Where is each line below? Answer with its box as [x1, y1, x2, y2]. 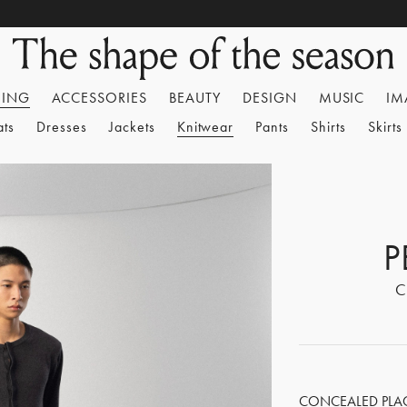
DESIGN [242, 88, 297, 107]
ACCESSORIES [51, 88, 148, 107]
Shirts [311, 117, 346, 136]
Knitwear [176, 117, 234, 136]
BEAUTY [169, 88, 221, 107]
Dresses [36, 117, 87, 136]
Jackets [108, 117, 155, 136]
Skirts [367, 117, 402, 136]
